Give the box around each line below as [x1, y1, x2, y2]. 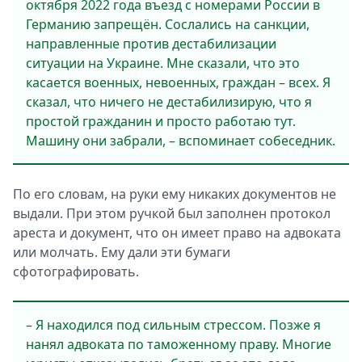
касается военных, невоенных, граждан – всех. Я [26, 74, 330, 91]
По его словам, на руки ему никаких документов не [13, 185, 336, 203]
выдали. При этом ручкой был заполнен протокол [13, 204, 330, 222]
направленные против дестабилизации [26, 35, 276, 53]
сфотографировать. [13, 263, 139, 280]
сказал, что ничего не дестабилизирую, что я [26, 93, 312, 111]
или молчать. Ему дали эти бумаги [13, 243, 230, 261]
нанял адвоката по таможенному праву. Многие [26, 335, 331, 353]
